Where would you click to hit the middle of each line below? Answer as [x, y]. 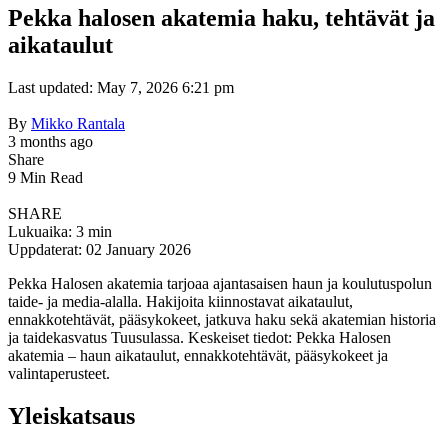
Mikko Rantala [78, 124]
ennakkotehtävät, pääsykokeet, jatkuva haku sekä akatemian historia [222, 320]
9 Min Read [45, 178]
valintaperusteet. [59, 374]
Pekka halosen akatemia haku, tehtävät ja [221, 18]
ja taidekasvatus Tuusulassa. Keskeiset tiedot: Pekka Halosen [199, 338]
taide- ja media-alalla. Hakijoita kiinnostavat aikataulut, [180, 302]
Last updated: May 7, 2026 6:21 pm [121, 88]
